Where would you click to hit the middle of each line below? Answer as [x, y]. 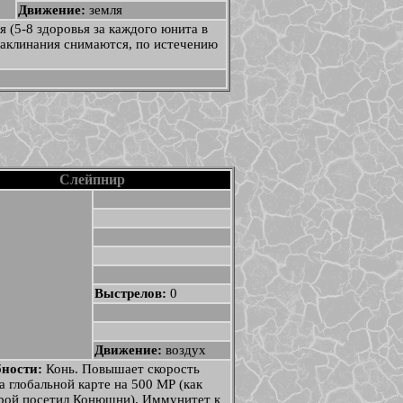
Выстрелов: [132, 293]
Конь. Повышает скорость [122, 369]
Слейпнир [92, 179]
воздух [185, 350]
